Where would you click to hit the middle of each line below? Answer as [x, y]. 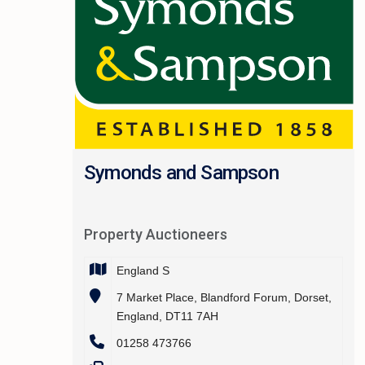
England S [143, 270]
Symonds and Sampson [181, 172]
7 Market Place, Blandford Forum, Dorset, [224, 297]
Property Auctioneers [156, 234]
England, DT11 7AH [167, 316]
